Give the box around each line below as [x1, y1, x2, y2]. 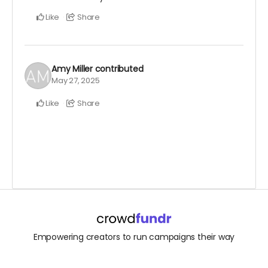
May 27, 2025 [51, 74, 100, 86]
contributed [95, 62, 144, 75]
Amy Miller [51, 62, 93, 75]
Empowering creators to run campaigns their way [33, 230, 235, 243]
